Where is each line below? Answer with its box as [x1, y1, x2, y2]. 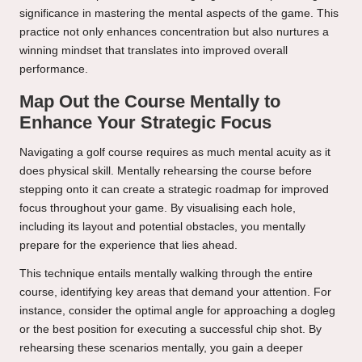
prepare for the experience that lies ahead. [19, 238, 238, 251]
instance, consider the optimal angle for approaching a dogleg [19, 304, 335, 317]
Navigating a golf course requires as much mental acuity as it [19, 145, 330, 158]
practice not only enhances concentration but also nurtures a [19, 25, 329, 38]
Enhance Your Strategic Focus [19, 112, 271, 133]
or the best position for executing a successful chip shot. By [19, 322, 322, 335]
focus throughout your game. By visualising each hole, [19, 201, 296, 214]
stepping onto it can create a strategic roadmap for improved [19, 183, 329, 196]
